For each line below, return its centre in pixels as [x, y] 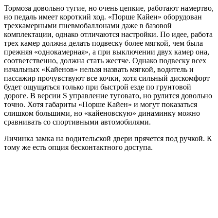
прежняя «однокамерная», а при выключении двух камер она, [107, 52]
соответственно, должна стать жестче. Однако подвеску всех [105, 60]
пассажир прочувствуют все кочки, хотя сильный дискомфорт [107, 78]
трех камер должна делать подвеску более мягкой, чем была [103, 43]
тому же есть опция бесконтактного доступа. [78, 147]
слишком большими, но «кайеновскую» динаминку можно [102, 113]
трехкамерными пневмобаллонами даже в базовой [88, 25]
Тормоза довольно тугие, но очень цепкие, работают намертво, [109, 8]
